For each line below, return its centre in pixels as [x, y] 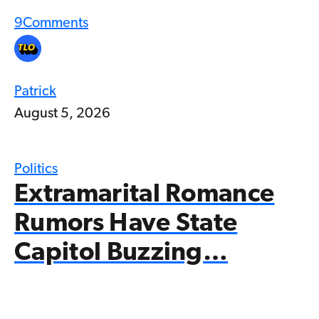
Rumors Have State [126, 225]
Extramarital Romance [145, 195]
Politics [36, 170]
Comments [56, 24]
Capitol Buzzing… [121, 254]
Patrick [35, 92]
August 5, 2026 [62, 114]
